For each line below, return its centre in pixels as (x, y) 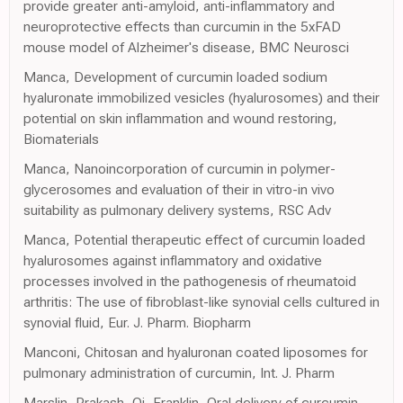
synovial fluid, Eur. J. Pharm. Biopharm (137, 322)
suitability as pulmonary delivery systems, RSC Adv (177, 210)
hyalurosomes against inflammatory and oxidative (173, 260)
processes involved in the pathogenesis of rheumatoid (190, 281)
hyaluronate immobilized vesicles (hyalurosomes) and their (201, 97)
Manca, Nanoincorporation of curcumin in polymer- (179, 168)
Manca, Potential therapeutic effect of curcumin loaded (194, 239)
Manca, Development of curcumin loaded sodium (175, 76)
